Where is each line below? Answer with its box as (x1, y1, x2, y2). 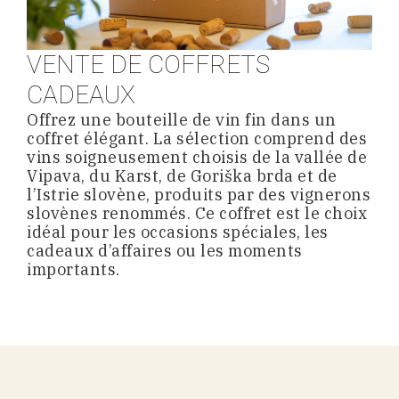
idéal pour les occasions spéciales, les (27, 222, 329, 243)
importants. (27, 259, 120, 281)
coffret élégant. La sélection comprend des (27, 128, 367, 150)
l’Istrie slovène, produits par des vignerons (27, 184, 370, 206)
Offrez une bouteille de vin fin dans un (27, 110, 337, 131)
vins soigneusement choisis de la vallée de (27, 147, 367, 168)
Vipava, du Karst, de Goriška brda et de (27, 166, 338, 187)
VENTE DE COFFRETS (27, 50, 270, 80)
